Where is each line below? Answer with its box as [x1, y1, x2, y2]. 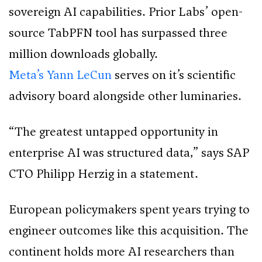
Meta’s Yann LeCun [9, 67, 112, 84]
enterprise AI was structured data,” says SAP [9, 144, 249, 161]
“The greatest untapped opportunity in [9, 123, 218, 140]
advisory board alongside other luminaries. [9, 88, 242, 105]
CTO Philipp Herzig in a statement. [9, 166, 198, 182]
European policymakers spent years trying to [9, 201, 250, 218]
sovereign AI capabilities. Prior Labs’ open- [9, 4, 243, 20]
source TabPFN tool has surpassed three [9, 25, 227, 42]
